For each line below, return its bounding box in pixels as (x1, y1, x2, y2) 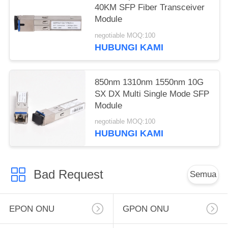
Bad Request (33, 167, 103, 181)
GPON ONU (122, 204, 169, 214)
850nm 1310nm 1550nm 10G (95, 77, 204, 87)
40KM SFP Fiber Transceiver (95, 3, 205, 13)
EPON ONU (9, 204, 54, 214)
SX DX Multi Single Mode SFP (95, 89, 210, 99)
